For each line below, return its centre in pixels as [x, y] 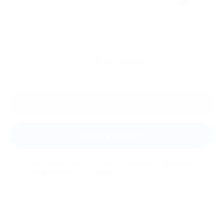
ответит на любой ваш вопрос [61, 173]
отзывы [133, 60]
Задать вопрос [111, 136]
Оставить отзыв [111, 102]
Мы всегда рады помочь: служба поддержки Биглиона [103, 163]
